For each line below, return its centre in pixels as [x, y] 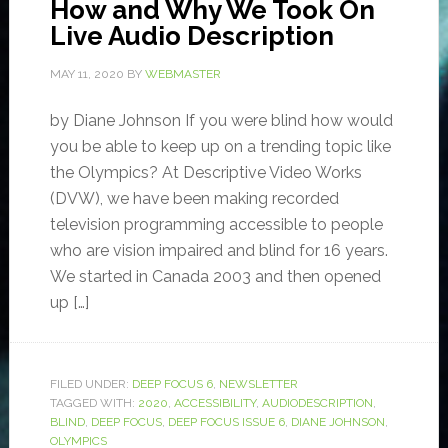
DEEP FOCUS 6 [172, 384]
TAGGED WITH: [93, 403]
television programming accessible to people [216, 225]
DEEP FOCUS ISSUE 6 [226, 422]
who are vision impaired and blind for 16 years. [218, 251]
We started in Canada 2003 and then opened [215, 277]
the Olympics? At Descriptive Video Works [205, 173]
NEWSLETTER [258, 384]
